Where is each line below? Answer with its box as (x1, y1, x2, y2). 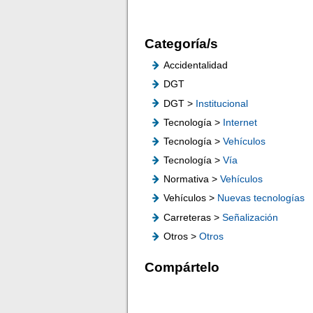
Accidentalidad (163, 59, 228, 71)
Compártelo (145, 259, 220, 275)
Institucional (196, 97, 249, 109)
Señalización (222, 212, 279, 224)
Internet (223, 117, 258, 129)
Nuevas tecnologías (217, 192, 305, 204)
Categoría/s (145, 36, 219, 51)
